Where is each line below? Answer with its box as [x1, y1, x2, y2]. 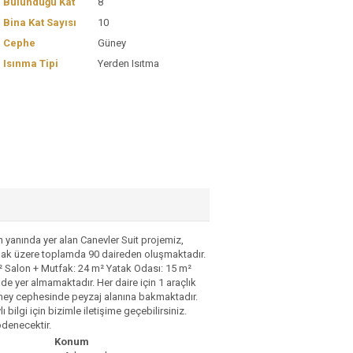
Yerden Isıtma [98, 58, 159, 69]
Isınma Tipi [3, 58, 58, 69]
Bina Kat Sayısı [3, 17, 76, 28]
